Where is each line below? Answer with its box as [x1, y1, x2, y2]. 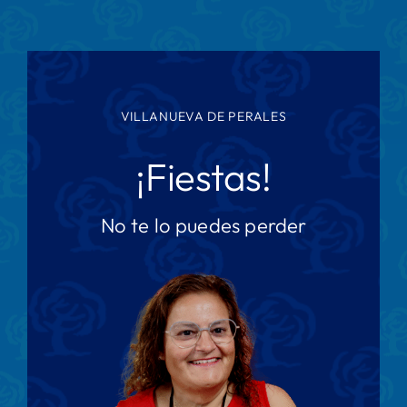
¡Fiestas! [135, 152, 272, 201]
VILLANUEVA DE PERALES [120, 107, 287, 124]
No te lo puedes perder [100, 212, 307, 238]
